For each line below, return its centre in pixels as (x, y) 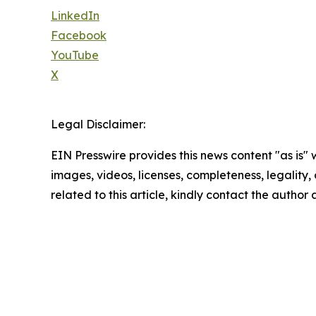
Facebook (79, 36)
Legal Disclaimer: (98, 124)
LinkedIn (75, 16)
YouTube (75, 55)
